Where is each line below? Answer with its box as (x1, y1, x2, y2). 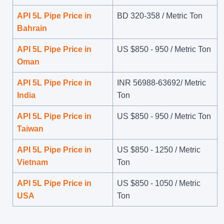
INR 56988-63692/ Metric (117, 78, 206, 87)
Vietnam (17, 157, 48, 166)
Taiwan (17, 124, 43, 133)
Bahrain (17, 23, 47, 32)
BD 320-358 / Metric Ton (117, 11, 202, 20)
